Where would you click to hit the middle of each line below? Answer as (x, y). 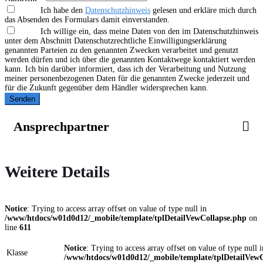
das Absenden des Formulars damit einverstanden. (87, 20)
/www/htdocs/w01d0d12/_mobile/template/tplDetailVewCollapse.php (126, 218)
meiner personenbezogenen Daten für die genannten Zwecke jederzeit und (127, 79)
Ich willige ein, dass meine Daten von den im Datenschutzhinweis (149, 32)
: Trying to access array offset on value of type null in (117, 208)
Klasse (17, 252)
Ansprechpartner (61, 127)
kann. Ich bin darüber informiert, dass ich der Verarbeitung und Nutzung (125, 69)
